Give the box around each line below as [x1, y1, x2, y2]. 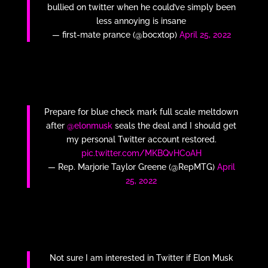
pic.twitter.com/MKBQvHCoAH [81, 148, 202, 159]
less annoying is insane [96, 16, 187, 26]
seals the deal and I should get [112, 121, 237, 131]
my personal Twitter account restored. [66, 135, 217, 145]
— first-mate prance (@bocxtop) [51, 30, 179, 40]
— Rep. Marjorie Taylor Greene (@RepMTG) [47, 162, 217, 172]
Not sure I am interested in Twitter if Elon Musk [49, 253, 233, 263]
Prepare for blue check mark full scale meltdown [44, 107, 239, 117]
